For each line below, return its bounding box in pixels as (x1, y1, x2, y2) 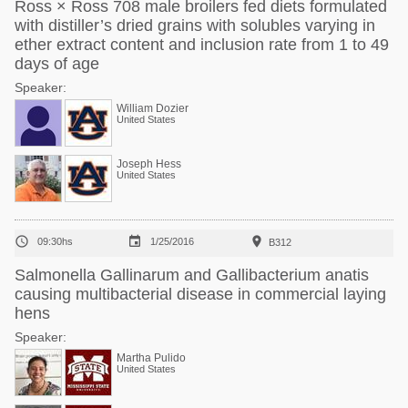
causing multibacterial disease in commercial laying (15, 285, 386, 303)
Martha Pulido (117, 352, 186, 364)
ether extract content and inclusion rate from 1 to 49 (15, 36, 389, 54)
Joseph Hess (117, 158, 181, 170)
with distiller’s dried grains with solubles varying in (15, 16, 375, 35)
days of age (15, 55, 99, 73)
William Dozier (117, 102, 189, 115)
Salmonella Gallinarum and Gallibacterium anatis (15, 266, 369, 284)
